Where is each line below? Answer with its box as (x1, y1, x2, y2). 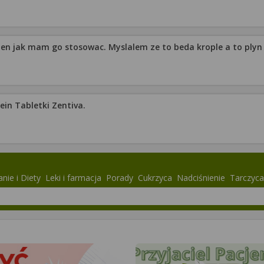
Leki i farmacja (45, 172, 101, 183)
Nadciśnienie (177, 172, 225, 183)
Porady (106, 172, 133, 183)
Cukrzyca (138, 172, 172, 183)
